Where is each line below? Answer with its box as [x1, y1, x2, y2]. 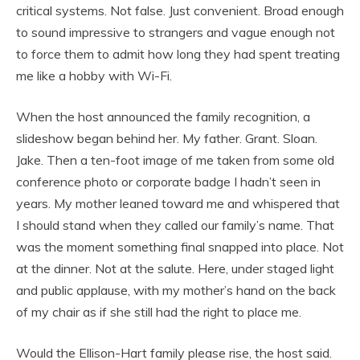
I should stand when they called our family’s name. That [16, 216, 334, 233]
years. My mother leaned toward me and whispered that [16, 194, 340, 211]
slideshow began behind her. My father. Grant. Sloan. [16, 129, 317, 146]
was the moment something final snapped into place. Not [16, 238, 344, 255]
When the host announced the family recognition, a [16, 108, 310, 125]
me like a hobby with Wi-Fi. [16, 67, 172, 84]
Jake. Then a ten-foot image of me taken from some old [16, 151, 334, 168]
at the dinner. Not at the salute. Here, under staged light [16, 260, 334, 276]
